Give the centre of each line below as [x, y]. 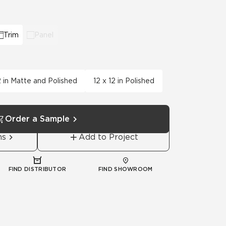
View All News [76, 14]
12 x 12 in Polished [124, 81]
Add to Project [108, 137]
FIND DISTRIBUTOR [37, 169]
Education [140, 34]
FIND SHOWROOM [125, 169]
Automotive [36, 34]
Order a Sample [37, 119]
